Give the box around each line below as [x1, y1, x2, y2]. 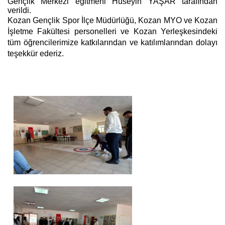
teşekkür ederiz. [8, 49, 64, 58]
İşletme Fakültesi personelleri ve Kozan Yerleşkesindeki [8, 27, 217, 36]
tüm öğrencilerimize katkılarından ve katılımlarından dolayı [8, 38, 217, 47]
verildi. [8, 6, 31, 15]
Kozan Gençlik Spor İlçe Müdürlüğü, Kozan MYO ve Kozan [8, 16, 217, 25]
